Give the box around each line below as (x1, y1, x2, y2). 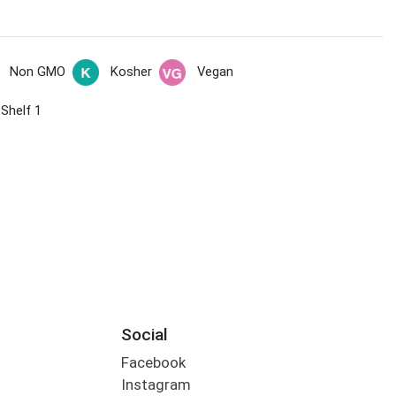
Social (120, 324, 168, 345)
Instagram (120, 376, 191, 394)
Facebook (120, 354, 186, 372)
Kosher (110, 64, 152, 80)
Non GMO (9, 64, 65, 80)
